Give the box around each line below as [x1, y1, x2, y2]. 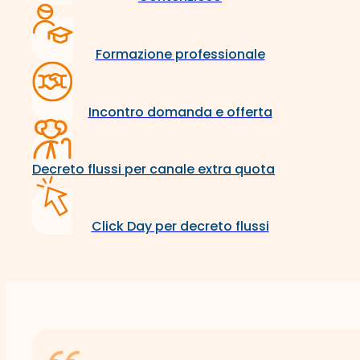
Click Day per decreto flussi [91, 217, 269, 236]
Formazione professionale [95, 45, 265, 64]
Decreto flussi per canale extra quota [32, 160, 275, 179]
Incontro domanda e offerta [88, 103, 272, 122]
